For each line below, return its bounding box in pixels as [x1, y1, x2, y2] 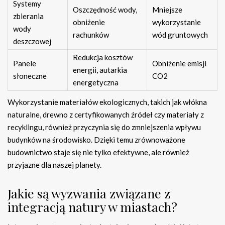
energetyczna [73, 78, 119, 87]
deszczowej [13, 37, 51, 46]
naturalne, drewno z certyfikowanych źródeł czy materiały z [8, 110, 204, 120]
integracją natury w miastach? [8, 198, 177, 215]
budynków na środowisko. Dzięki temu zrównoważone [8, 135, 185, 145]
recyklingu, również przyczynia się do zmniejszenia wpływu [8, 123, 201, 132]
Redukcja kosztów [73, 53, 133, 62]
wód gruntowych [152, 30, 208, 40]
